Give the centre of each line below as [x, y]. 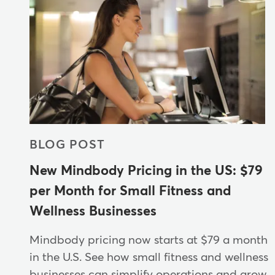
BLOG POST [67, 145]
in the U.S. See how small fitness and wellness [149, 258]
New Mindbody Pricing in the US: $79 [146, 172]
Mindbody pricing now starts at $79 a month [149, 241]
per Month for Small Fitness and [130, 192]
